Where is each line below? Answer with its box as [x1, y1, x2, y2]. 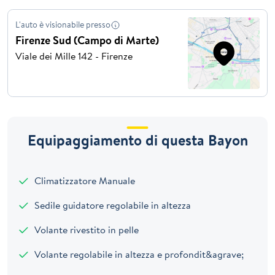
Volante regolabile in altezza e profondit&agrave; [32, 247, 244, 261]
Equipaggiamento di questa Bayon [27, 129, 248, 150]
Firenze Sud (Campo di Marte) [15, 33, 159, 48]
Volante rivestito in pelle [32, 222, 139, 236]
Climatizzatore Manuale [32, 173, 135, 187]
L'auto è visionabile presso [15, 18, 110, 31]
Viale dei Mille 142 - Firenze [15, 49, 133, 63]
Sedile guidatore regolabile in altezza [32, 198, 191, 212]
